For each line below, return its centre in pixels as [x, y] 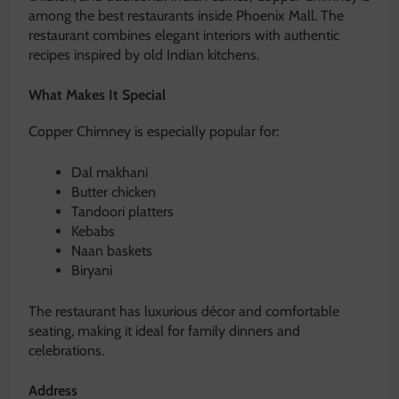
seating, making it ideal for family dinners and [164, 331]
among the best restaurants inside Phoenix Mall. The [186, 16]
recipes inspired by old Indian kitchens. [144, 55]
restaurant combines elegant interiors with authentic [184, 36]
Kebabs [93, 232]
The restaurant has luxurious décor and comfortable [184, 312]
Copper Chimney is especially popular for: [154, 132]
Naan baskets [112, 251]
